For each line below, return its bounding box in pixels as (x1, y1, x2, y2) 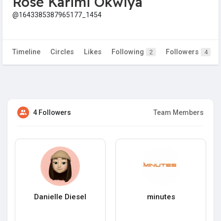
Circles (50, 48, 74, 57)
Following (111, 48, 146, 57)
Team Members (153, 109, 204, 117)
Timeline (12, 48, 40, 57)
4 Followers (33, 109, 71, 117)
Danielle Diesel (34, 192, 86, 202)
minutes (147, 192, 175, 202)
